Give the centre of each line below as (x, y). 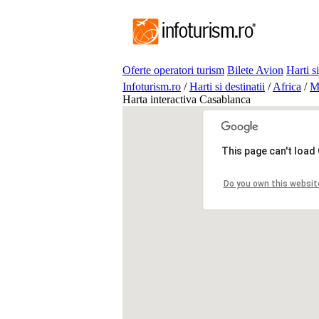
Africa (287, 87)
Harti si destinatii (227, 87)
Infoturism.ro (152, 87)
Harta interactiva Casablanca (187, 99)
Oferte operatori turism (173, 70)
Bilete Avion (255, 70)
